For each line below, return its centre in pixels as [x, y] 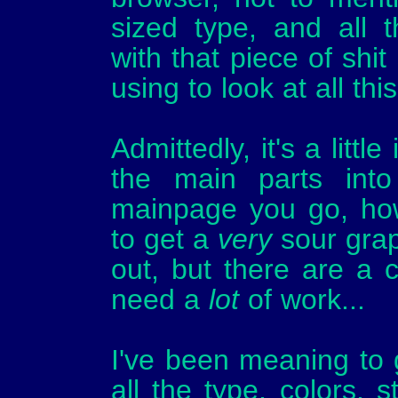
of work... [302, 299]
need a [160, 299]
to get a [165, 239]
